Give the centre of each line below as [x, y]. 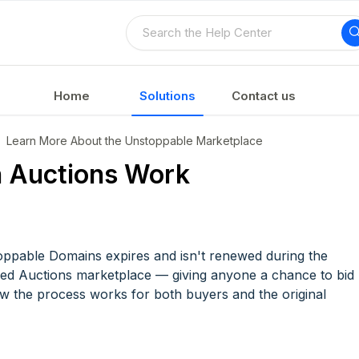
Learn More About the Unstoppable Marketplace [135, 141]
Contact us [264, 96]
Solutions [167, 96]
